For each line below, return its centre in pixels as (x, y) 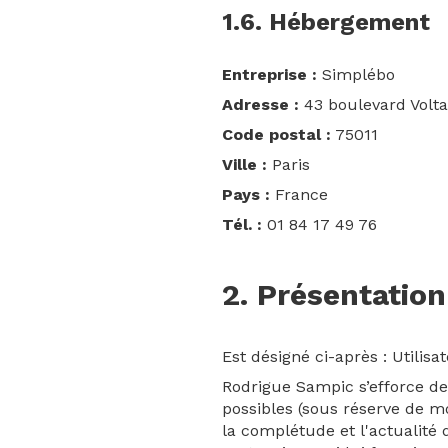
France (299, 194)
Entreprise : (269, 74)
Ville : (244, 164)
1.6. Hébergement (326, 22)
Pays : (246, 194)
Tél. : (242, 224)
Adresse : (260, 104)
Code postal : (276, 134)
